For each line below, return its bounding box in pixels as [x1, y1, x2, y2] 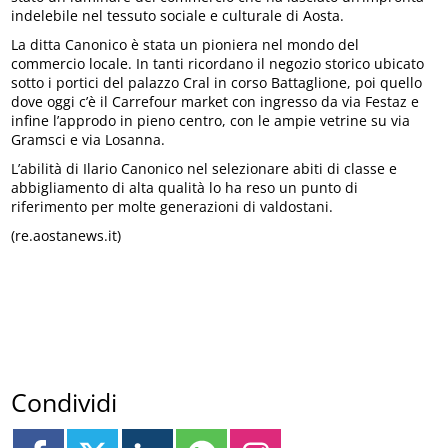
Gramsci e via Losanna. [11, 129, 166, 149]
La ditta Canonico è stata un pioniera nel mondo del [11, 34, 360, 54]
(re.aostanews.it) [11, 225, 122, 245]
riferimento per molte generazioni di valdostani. [11, 196, 334, 216]
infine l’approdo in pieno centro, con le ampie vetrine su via [11, 110, 411, 130]
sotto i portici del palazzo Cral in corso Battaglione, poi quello [11, 72, 423, 92]
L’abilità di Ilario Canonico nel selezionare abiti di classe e [11, 158, 398, 178]
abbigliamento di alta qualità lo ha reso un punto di [11, 177, 359, 197]
